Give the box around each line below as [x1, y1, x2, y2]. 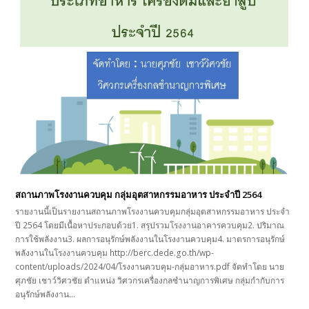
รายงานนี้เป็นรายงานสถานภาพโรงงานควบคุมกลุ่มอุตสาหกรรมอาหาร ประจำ [15, 206, 290, 218]
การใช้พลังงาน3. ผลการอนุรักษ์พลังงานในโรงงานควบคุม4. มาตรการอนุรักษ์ [15, 233, 286, 246]
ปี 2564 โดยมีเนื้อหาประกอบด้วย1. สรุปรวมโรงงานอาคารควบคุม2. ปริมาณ [15, 219, 285, 232]
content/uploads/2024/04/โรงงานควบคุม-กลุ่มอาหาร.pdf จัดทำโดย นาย [15, 261, 285, 273]
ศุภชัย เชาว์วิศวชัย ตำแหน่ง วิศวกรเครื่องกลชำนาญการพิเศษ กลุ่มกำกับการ [15, 275, 285, 287]
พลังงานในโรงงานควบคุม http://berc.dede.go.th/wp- [15, 247, 215, 259]
